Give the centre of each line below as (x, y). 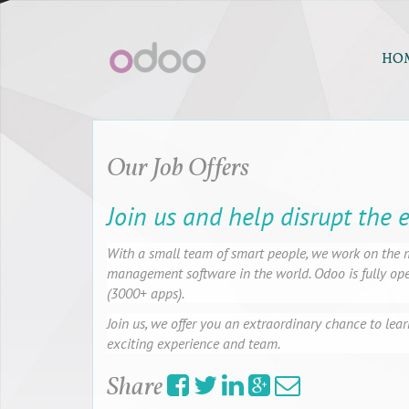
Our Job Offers (178, 169)
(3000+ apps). (145, 293)
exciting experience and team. (193, 343)
